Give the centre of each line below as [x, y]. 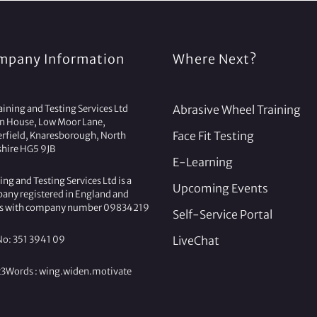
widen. [77, 271]
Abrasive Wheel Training [237, 109]
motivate [112, 271]
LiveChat [196, 240]
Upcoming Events [220, 188]
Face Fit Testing [213, 136]
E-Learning [203, 162]
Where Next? [215, 59]
